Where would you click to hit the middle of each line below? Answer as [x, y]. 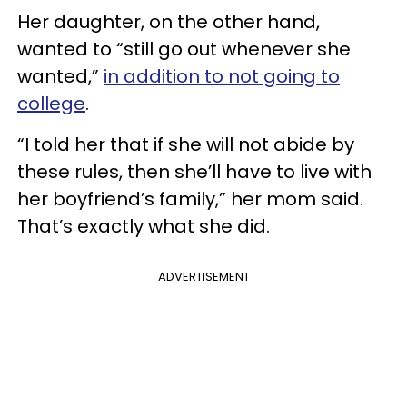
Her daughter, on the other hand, [169, 22]
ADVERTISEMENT [203, 277]
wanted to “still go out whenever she [184, 49]
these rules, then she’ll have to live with [194, 172]
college [51, 104]
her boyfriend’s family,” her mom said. [190, 199]
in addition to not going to [222, 76]
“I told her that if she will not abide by [186, 144]
